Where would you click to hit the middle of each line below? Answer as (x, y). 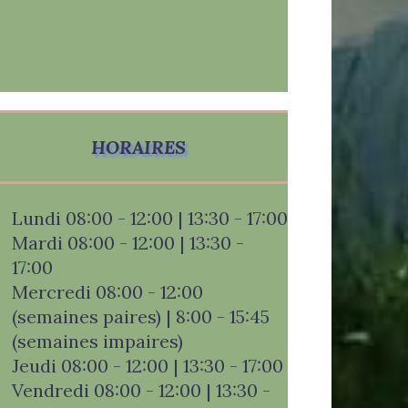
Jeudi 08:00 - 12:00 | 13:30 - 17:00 (148, 365)
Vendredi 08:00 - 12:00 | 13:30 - (141, 390)
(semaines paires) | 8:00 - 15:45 (141, 316)
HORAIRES (138, 147)
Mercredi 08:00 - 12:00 (107, 291)
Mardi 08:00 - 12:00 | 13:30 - (128, 242)
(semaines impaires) (97, 341)
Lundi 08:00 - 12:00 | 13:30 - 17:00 (150, 218)
